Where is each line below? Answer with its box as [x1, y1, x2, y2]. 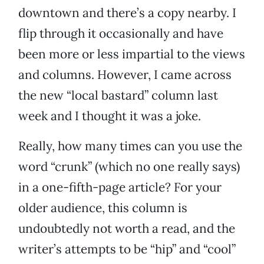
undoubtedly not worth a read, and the [18, 220, 235, 237]
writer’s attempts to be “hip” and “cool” [18, 241, 236, 258]
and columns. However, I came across [18, 67, 232, 83]
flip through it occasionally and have [18, 25, 223, 42]
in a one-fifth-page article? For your [18, 179, 222, 196]
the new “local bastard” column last [18, 87, 218, 104]
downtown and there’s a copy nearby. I [18, 5, 236, 21]
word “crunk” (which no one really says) [18, 159, 240, 175]
